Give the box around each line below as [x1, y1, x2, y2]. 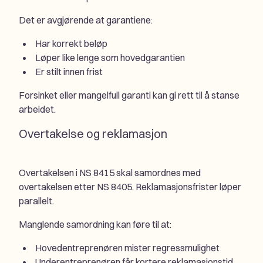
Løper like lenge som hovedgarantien [35, 52, 185, 64]
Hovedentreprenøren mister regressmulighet [35, 242, 220, 254]
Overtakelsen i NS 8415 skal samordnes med [19, 167, 201, 179]
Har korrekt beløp [35, 38, 107, 50]
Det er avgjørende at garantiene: [19, 14, 153, 26]
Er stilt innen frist [35, 66, 103, 78]
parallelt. [19, 195, 54, 207]
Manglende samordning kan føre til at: [19, 218, 171, 231]
